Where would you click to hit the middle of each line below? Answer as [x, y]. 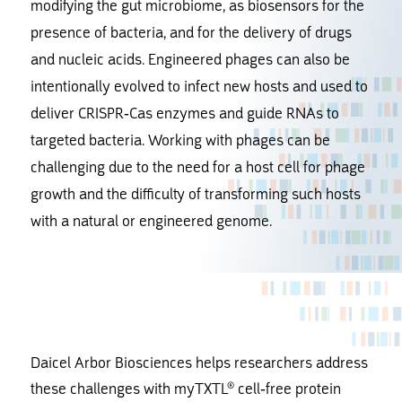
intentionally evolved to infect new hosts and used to [199, 86]
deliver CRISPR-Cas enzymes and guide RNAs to [184, 113]
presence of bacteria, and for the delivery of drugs [191, 32]
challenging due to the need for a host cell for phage [197, 167]
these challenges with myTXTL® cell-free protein [185, 389]
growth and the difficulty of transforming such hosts [195, 194]
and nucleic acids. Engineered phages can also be [190, 59]
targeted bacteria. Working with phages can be [180, 140]
